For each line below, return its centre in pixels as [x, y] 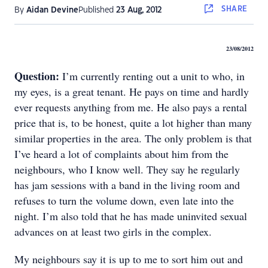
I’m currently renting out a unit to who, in [153, 76]
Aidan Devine [52, 10]
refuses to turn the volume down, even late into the [124, 200]
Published [97, 10]
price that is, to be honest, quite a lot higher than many [133, 123]
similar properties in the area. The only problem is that [133, 138]
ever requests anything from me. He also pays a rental [131, 107]
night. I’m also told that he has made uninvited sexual [131, 216]
